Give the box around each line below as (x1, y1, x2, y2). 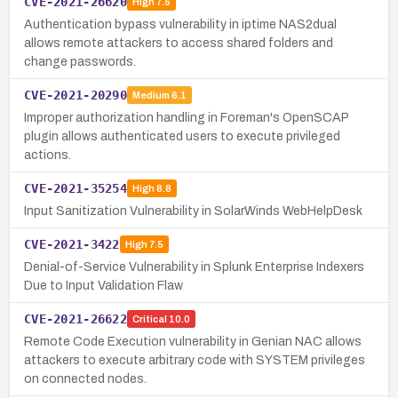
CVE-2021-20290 (24, 87, 127, 102)
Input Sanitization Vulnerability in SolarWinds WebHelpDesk (24, 203, 362, 218)
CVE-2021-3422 (24, 236, 120, 251)
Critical (131, 314, 167, 325)
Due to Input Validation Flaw (24, 278, 183, 292)
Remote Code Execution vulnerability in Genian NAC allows (24, 334, 362, 348)
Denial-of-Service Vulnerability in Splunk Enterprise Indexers (24, 259, 364, 274)
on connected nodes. (24, 371, 147, 386)
